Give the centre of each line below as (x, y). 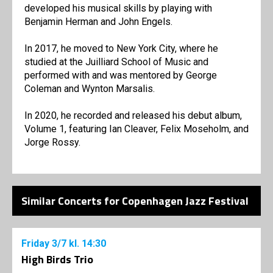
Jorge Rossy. (52, 143)
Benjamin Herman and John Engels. (98, 22)
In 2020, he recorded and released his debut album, (133, 116)
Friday (37, 244)
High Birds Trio (57, 260)
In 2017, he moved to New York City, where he (121, 49)
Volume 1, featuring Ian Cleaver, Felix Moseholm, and (136, 129)
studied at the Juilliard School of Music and (116, 62)
